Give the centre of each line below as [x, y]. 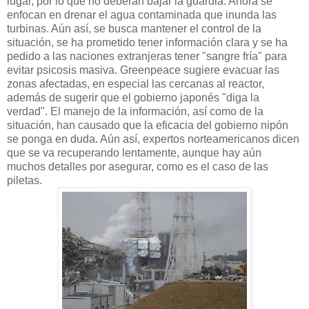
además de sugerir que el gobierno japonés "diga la [133, 97]
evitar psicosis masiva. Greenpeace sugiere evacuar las [143, 70]
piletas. [24, 180]
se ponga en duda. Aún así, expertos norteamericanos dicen [153, 139]
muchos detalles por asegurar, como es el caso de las [138, 166]
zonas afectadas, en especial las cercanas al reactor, [136, 83]
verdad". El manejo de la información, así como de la [135, 111]
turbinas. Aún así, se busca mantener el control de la [134, 28]
